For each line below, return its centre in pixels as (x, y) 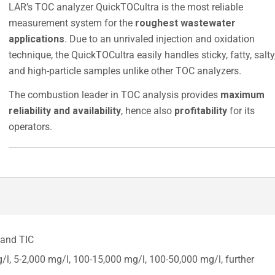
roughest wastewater (186, 23)
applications (37, 39)
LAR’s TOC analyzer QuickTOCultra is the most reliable (126, 7)
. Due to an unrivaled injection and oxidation (160, 39)
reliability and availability (65, 110)
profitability (201, 110)
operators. (31, 126)
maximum (243, 95)
